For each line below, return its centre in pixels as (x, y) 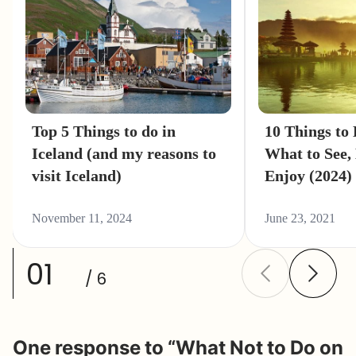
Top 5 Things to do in (104, 131)
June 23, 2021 (300, 218)
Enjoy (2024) (309, 175)
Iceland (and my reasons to (124, 153)
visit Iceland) (77, 175)
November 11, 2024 (82, 218)
